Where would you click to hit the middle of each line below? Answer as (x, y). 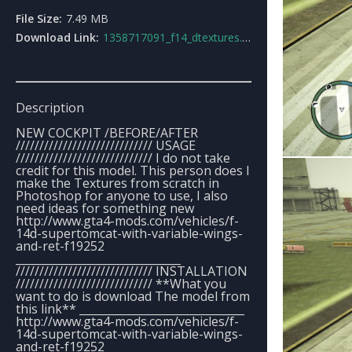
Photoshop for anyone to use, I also (122, 196)
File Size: (39, 18)
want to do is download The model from (133, 296)
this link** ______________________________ (130, 309)
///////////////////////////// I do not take (123, 158)
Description (50, 108)
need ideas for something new (105, 208)
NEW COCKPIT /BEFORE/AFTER (107, 133)
